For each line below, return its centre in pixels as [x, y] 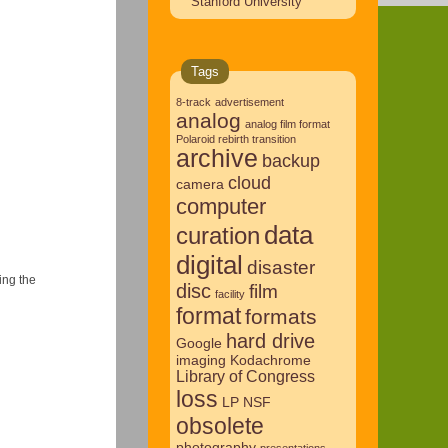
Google [198, 343]
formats [280, 316]
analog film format [287, 123]
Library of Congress [245, 376]
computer [220, 206]
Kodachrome [270, 360]
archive [216, 158]
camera [199, 184]
